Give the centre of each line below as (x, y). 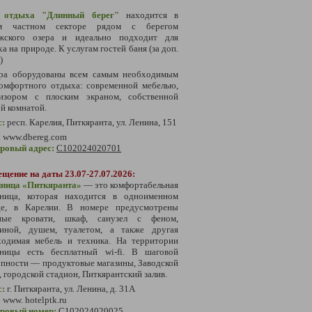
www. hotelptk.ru (35, 299)
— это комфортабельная (131, 185)
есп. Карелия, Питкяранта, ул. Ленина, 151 (94, 122)
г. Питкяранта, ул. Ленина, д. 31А (71, 288)
